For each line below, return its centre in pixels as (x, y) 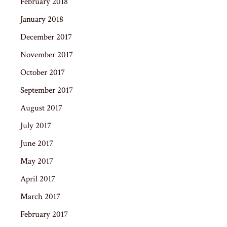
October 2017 (43, 72)
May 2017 (37, 161)
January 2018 (42, 19)
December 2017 (46, 37)
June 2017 (37, 143)
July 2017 (36, 125)
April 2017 (38, 179)
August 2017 (41, 108)
